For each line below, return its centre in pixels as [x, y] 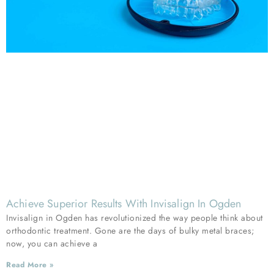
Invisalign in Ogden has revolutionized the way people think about [135, 217]
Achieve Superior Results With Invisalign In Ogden [124, 203]
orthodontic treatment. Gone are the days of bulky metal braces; [131, 230]
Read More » [30, 265]
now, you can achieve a [52, 243]
